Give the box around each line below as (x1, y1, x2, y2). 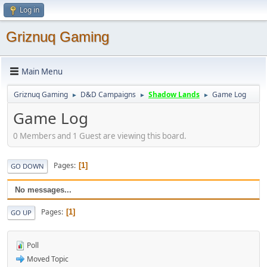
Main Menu (21, 66, 63, 77)
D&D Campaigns (80, 89, 136, 100)
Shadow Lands (148, 89, 200, 100)
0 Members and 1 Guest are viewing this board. (13, 130, 187, 141)
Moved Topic (25, 253, 69, 264)
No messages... (15, 185, 72, 194)
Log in (20, 5, 39, 15)
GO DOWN (11, 161, 44, 170)
